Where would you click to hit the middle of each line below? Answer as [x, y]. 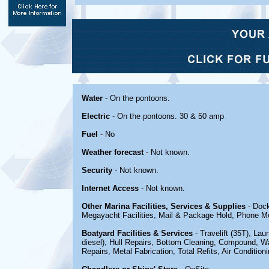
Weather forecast [113, 152]
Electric [96, 116]
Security [97, 170]
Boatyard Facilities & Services [137, 233]
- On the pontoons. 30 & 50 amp [167, 116]
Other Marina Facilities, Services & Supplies [164, 206]
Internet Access [110, 188]
